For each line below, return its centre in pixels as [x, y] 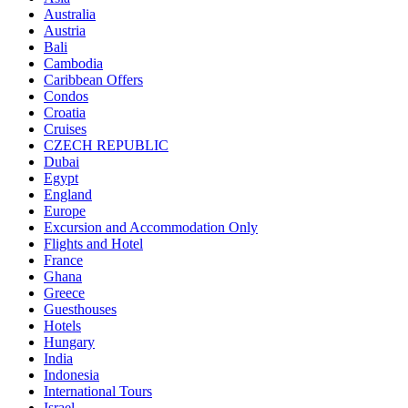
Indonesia [71, 374]
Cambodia [73, 63]
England [68, 194]
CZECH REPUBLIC [106, 145]
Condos [66, 96]
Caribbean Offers [93, 79]
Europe [65, 210]
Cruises [65, 128]
